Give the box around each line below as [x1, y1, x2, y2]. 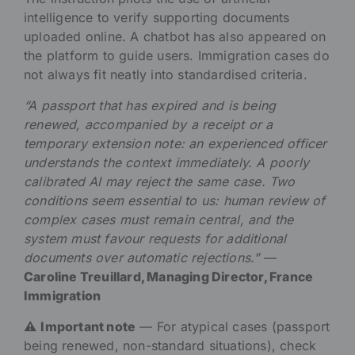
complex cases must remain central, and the [24, 212, 294, 228]
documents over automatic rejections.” [24, 250, 260, 266]
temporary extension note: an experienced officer [24, 136, 327, 152]
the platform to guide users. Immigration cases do [24, 48, 330, 64]
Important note [40, 319, 136, 335]
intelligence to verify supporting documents [24, 10, 290, 26]
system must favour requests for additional [24, 231, 287, 247]
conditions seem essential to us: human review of [24, 193, 326, 209]
